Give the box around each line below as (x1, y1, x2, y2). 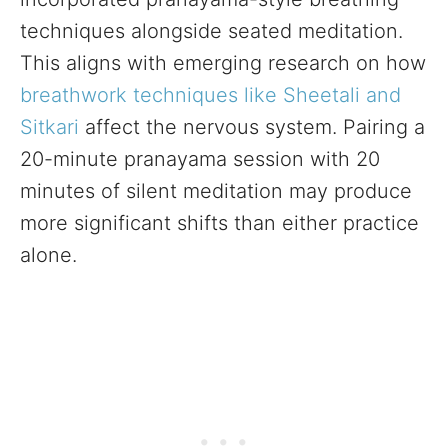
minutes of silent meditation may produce (20, 179, 412, 203)
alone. (20, 243, 77, 267)
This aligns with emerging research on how (20, 51, 426, 75)
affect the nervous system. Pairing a (79, 115, 425, 139)
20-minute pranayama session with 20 (20, 147, 380, 171)
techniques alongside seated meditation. (20, 19, 403, 43)
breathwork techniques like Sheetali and (20, 83, 401, 107)
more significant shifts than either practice (20, 211, 419, 235)
